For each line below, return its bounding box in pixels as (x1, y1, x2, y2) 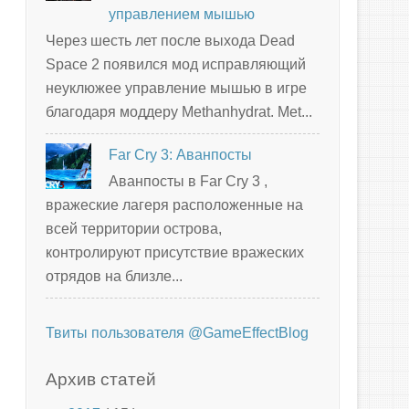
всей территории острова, (46, 220, 222, 236)
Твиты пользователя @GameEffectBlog (46, 324, 309, 341)
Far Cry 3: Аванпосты (109, 146, 253, 163)
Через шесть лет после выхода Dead (46, 32, 295, 48)
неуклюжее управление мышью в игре (46, 79, 307, 96)
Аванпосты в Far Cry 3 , (109, 173, 268, 189)
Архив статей (46, 369, 156, 389)
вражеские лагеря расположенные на (46, 196, 303, 213)
